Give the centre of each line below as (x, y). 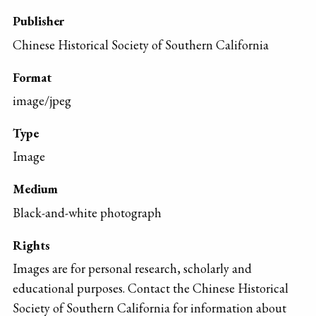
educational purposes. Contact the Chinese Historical (151, 288)
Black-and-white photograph (87, 212)
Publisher (38, 21)
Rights (31, 245)
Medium (35, 189)
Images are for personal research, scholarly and (132, 269)
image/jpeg (42, 100)
